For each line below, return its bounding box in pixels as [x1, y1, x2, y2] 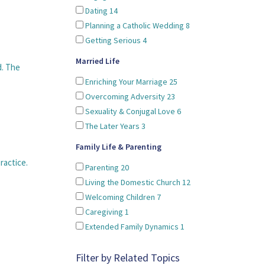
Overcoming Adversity [83, 91, 167, 102]
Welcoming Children [83, 192, 157, 202]
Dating [83, 5, 109, 16]
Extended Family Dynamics [83, 221, 180, 232]
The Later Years [83, 121, 141, 131]
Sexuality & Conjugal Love [83, 106, 177, 117]
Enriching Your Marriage [83, 76, 169, 87]
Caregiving [83, 206, 125, 217]
